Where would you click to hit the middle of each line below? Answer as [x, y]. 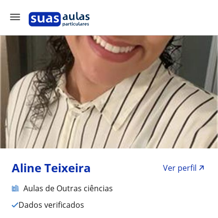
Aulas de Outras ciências [68, 188]
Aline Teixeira [51, 168]
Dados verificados [54, 205]
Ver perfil [180, 168]
